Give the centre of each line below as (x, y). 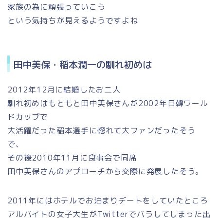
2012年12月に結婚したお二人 (64, 89)
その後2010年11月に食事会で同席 (72, 157)
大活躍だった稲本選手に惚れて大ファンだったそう (101, 130)
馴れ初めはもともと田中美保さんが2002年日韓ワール (108, 103)
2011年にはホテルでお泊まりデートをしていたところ (108, 200)
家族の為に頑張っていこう (56, 7)
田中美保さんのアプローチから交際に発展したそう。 (106, 171)
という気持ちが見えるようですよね (73, 21)
